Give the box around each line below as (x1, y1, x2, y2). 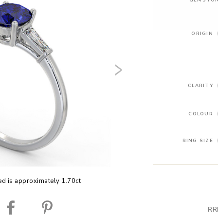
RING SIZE (182, 137, 213, 144)
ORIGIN (191, 30, 213, 36)
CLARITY (188, 82, 213, 89)
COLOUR (188, 110, 213, 117)
